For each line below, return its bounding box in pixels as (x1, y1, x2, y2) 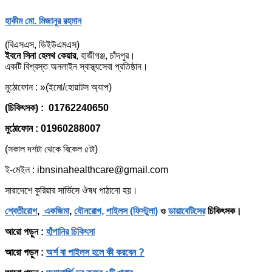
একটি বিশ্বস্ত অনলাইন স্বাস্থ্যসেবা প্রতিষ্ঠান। (5, 61, 148, 72)
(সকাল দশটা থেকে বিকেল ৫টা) (5, 143, 98, 154)
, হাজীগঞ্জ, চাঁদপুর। (76, 50, 135, 61)
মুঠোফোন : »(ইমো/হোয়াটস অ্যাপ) (5, 81, 112, 92)
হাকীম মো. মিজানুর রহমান (5, 15, 81, 26)
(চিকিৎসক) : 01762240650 (5, 102, 111, 113)
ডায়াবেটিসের (168, 205, 205, 216)
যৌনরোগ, (74, 205, 104, 216)
